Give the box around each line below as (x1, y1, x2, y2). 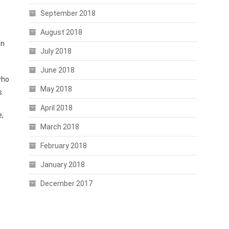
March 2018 (40, 123, 79, 131)
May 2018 (40, 85, 72, 93)
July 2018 (40, 47, 72, 55)
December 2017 (40, 179, 93, 188)
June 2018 (40, 66, 75, 74)
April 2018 (40, 104, 73, 112)
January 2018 (40, 161, 85, 169)
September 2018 (40, 9, 96, 17)
